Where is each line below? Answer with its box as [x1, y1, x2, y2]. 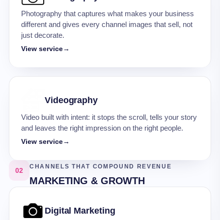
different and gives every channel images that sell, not [21, 21, 192, 28]
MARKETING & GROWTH [29, 175, 145, 186]
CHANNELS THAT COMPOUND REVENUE [29, 163, 172, 170]
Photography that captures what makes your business [21, 10, 194, 18]
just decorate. [21, 31, 64, 39]
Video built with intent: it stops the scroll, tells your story [21, 113, 197, 121]
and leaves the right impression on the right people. [21, 124, 183, 132]
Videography [45, 95, 98, 105]
